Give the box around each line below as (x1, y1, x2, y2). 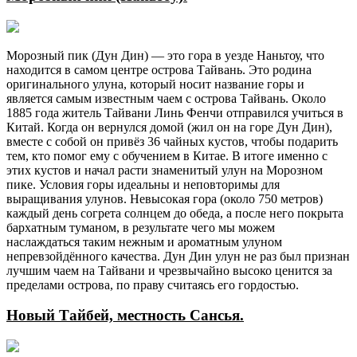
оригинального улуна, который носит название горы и (6, 76, 304, 91)
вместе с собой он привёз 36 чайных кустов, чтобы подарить (6, 134, 338, 148)
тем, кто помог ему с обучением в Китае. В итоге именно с (6, 148, 328, 163)
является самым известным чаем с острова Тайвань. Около (6, 91, 326, 105)
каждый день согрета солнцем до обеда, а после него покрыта (6, 206, 343, 220)
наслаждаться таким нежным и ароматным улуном (6, 234, 282, 249)
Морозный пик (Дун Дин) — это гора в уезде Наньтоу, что (6, 48, 324, 62)
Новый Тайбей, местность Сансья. (6, 307, 244, 324)
